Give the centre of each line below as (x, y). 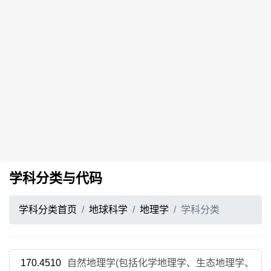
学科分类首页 (48, 210)
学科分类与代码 (56, 178)
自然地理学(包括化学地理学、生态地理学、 (160, 263)
